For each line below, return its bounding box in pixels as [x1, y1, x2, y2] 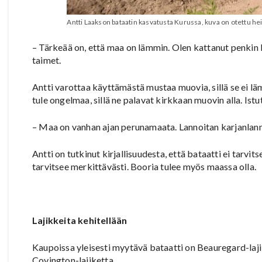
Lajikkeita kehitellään [32, 214, 127, 226]
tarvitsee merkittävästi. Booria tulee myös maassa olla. [32, 160, 257, 172]
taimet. [32, 54, 61, 65]
